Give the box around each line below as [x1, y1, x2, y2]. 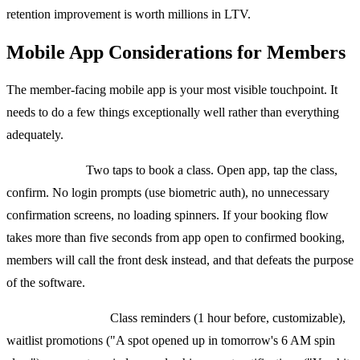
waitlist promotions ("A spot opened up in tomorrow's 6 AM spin [6, 333, 335, 348]
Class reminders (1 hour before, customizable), [107, 311, 346, 325]
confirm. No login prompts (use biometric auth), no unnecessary [6, 186, 329, 200]
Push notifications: [6, 311, 107, 325]
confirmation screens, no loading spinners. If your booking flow [6, 208, 329, 223]
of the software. [6, 276, 85, 290]
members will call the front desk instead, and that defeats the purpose [6, 253, 354, 268]
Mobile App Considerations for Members [6, 41, 346, 63]
